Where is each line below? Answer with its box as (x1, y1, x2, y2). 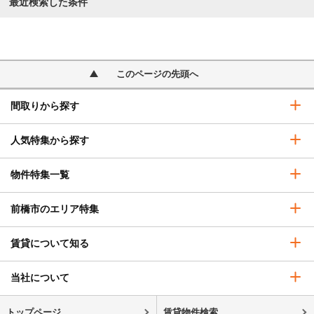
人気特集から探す (11, 135, 89, 146)
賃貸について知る (11, 238, 89, 250)
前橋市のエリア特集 (11, 203, 99, 215)
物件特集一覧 (11, 169, 69, 181)
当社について (11, 272, 69, 284)
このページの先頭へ (116, 69, 198, 80)
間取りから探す (11, 100, 79, 112)
